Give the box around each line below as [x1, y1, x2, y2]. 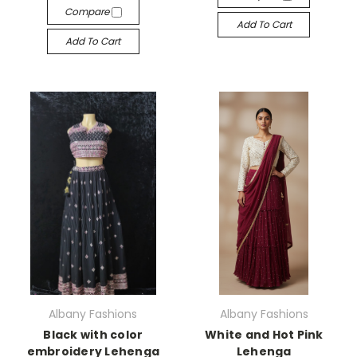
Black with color [43, 327, 143, 343]
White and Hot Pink [205, 327, 324, 343]
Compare [64, 4, 112, 18]
